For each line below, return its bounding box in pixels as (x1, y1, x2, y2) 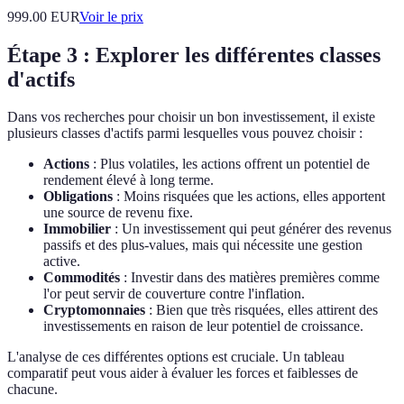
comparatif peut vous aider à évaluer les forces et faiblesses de (7, 365, 358, 381)
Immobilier (43, 221, 111, 237)
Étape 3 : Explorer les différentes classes (7, 42, 381, 67)
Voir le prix (79, 8, 143, 24)
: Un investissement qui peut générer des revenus (111, 221, 391, 237)
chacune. (7, 381, 58, 398)
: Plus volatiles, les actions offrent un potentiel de (89, 156, 370, 172)
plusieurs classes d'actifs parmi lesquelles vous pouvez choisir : (7, 125, 363, 142)
